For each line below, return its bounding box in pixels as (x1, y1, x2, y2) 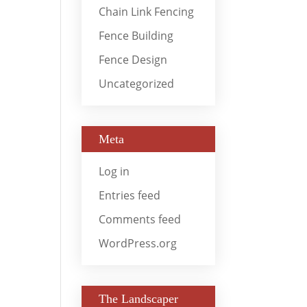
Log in (99, 163, 130, 179)
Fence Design (99, 51, 168, 67)
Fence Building (99, 27, 174, 43)
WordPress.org (99, 235, 177, 251)
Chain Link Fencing (99, 3, 195, 19)
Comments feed (99, 211, 182, 227)
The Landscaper (99, 291, 179, 306)
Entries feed (99, 187, 161, 203)
